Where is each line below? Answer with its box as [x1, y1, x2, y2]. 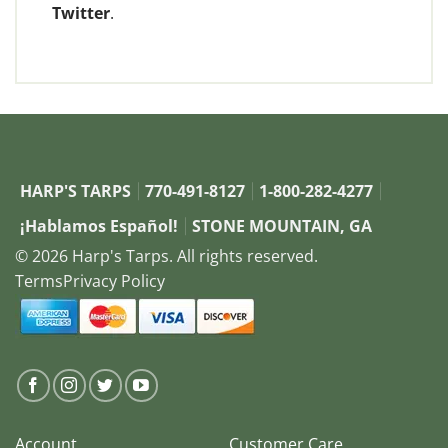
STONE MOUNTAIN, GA [192, 214, 372, 237]
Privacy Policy [63, 269, 165, 292]
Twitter [52, 2, 110, 25]
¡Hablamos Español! [20, 214, 178, 237]
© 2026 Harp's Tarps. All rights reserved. [15, 244, 318, 267]
